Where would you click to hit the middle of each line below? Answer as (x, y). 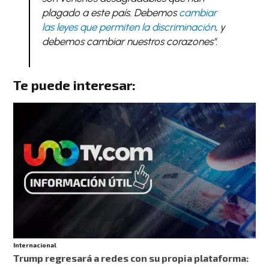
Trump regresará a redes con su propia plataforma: (131, 258)
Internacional (35, 245)
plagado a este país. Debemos (110, 13)
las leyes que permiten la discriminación (128, 27)
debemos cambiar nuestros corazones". (129, 42)
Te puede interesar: (75, 85)
